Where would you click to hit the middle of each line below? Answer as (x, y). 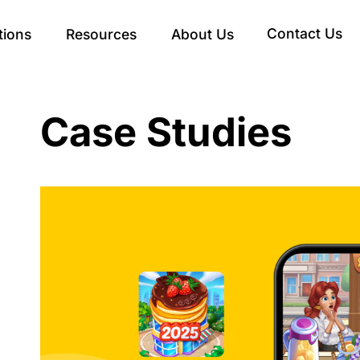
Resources (101, 34)
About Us (202, 34)
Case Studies (166, 133)
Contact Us (304, 33)
